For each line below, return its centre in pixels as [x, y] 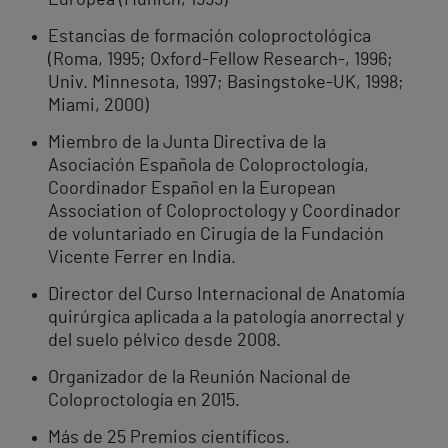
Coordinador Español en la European [192, 189]
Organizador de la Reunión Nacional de [199, 378]
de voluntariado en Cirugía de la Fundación [216, 235]
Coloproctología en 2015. [144, 401]
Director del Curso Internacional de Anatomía [226, 295]
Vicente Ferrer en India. [142, 258]
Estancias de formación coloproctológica [209, 37]
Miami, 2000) [98, 106]
